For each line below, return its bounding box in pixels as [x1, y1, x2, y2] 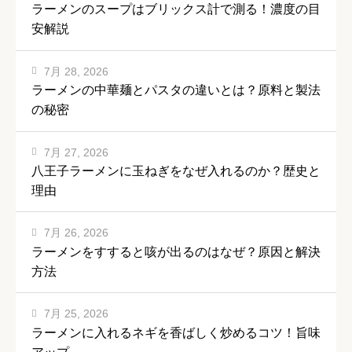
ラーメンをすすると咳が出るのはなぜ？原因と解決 [31, 244, 321, 258]
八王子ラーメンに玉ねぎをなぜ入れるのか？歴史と [31, 163, 321, 178]
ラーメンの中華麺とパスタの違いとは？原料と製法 [31, 83, 321, 97]
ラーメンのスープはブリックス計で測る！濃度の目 [31, 2, 321, 16]
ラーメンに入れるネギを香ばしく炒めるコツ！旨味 [31, 325, 321, 339]
